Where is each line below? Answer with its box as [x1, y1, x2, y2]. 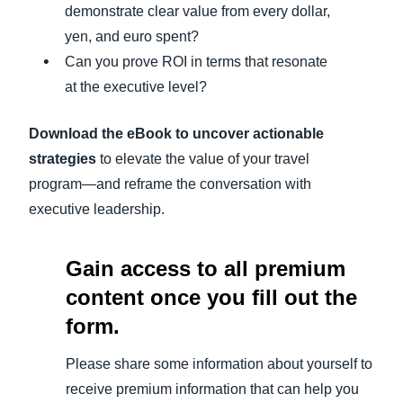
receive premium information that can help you [65, 381, 359, 398]
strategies [29, 151, 96, 167]
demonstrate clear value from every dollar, [65, 4, 330, 20]
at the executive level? [65, 79, 207, 95]
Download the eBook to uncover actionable [29, 126, 324, 142]
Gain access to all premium [65, 256, 345, 282]
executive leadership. [29, 201, 165, 218]
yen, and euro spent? [65, 29, 199, 45]
